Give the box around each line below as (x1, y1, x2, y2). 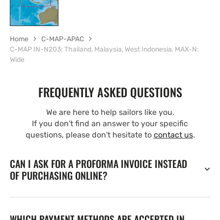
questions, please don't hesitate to (25, 130, 154, 139)
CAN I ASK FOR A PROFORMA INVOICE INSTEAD (10, 156, 187, 171)
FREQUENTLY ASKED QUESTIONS (38, 82, 182, 101)
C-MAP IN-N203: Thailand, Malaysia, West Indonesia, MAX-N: (10, 45, 199, 54)
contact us (153, 130, 193, 139)
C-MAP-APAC (41, 34, 84, 43)
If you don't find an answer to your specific (32, 118, 188, 128)
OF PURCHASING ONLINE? (10, 167, 108, 183)
